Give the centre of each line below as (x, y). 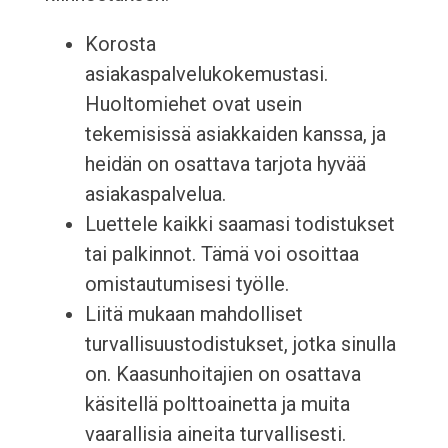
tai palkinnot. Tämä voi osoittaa (221, 254)
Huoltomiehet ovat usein (193, 104)
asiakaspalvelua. (155, 194)
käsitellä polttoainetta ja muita (217, 404)
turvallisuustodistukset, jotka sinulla (240, 344)
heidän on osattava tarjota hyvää (225, 164)
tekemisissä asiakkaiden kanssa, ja (235, 134)
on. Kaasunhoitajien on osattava (222, 374)
